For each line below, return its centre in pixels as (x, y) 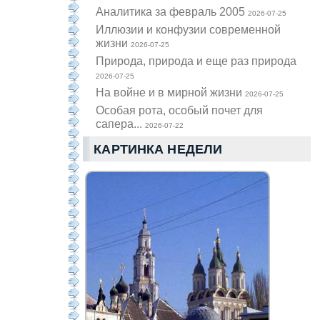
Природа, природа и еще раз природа (196, 61)
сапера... (121, 124)
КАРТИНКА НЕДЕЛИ (158, 150)
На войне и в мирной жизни (171, 92)
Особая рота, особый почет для (180, 110)
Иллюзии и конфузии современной (189, 30)
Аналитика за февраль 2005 (172, 12)
